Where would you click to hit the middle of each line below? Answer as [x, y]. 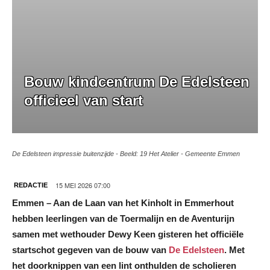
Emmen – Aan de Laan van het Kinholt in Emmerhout [123, 202]
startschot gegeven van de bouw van [90, 250]
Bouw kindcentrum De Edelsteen [137, 81]
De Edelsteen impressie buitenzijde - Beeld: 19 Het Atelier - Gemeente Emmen [126, 153]
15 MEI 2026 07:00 [83, 185]
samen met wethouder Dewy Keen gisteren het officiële [128, 234]
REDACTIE [31, 185]
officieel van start [83, 100]
